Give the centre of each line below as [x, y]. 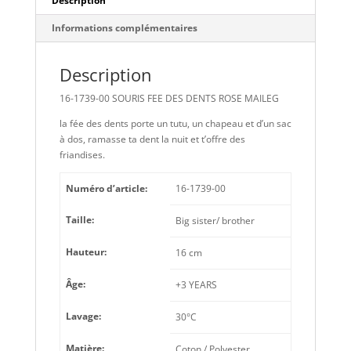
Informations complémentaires [124, 28]
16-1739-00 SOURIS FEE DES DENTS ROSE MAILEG [169, 99]
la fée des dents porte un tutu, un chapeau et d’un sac [175, 124]
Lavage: [83, 317]
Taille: [80, 220]
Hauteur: [86, 252]
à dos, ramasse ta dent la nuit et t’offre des [152, 139]
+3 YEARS [196, 285]
